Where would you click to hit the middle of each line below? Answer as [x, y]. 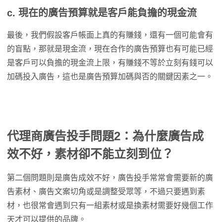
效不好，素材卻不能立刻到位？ [90, 154]
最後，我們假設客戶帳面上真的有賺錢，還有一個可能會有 [110, 35]
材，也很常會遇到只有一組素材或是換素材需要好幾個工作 [110, 205]
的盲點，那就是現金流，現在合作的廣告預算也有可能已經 [110, 49]
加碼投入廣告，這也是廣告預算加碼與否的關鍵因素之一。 [110, 77]
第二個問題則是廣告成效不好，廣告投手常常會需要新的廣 [110, 178]
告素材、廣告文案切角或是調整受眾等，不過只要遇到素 [106, 192]
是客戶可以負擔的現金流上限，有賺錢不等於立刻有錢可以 [110, 63]
